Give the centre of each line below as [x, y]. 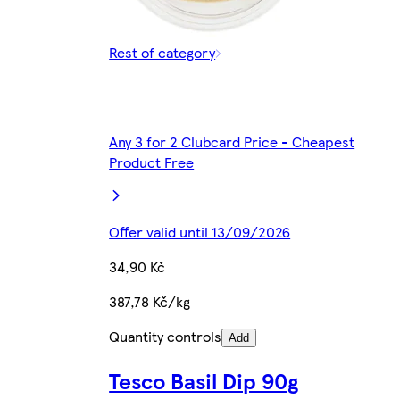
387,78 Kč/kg [150, 302]
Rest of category [162, 53]
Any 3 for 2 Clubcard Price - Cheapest [232, 142]
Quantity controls [166, 337]
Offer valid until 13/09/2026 [200, 232]
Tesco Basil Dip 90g [204, 381]
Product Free [152, 162]
